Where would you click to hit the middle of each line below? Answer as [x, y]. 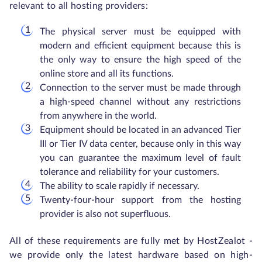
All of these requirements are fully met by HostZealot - [131, 241]
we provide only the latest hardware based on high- [131, 255]
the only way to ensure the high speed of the [140, 60]
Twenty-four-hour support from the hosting [140, 200]
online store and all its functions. [107, 74]
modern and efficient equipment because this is [140, 46]
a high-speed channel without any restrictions [140, 102]
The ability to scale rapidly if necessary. [120, 186]
